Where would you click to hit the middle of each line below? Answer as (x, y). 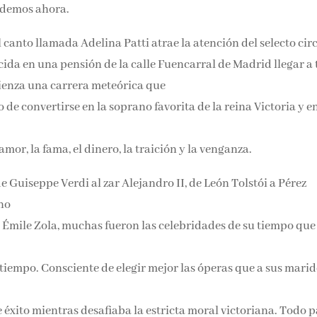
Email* (192, 11)
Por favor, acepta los (239, 63)
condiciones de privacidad (238, 76)
